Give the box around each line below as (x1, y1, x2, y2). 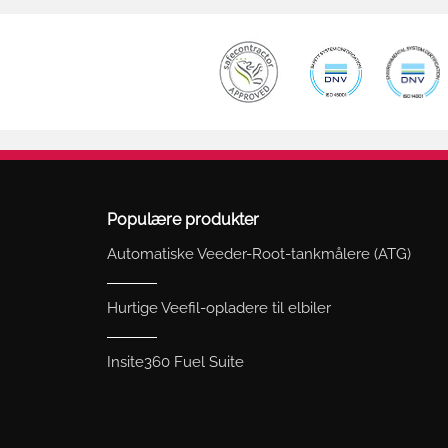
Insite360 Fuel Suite (107, 353, 244, 372)
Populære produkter (107, 210, 259, 230)
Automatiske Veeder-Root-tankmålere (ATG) (107, 245, 411, 264)
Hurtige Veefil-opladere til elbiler (107, 299, 331, 318)
